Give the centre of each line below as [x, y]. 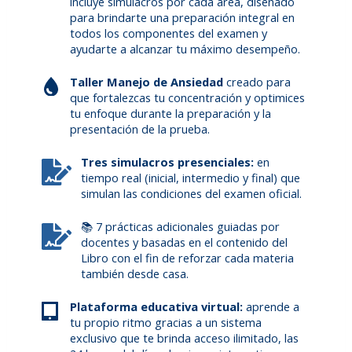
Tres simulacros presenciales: [168, 162]
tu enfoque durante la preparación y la [171, 114]
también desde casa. [135, 274]
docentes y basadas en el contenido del [185, 242]
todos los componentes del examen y [169, 33]
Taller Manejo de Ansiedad [147, 82]
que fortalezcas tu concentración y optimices [188, 98]
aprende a [273, 307]
